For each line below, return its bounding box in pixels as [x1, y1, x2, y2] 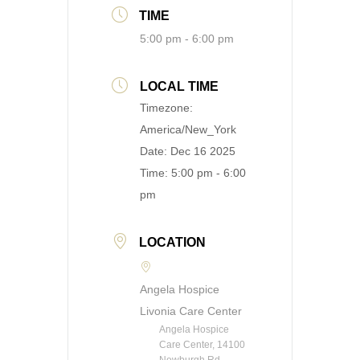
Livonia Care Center [140, 305, 242, 318]
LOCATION [139, 235, 206, 250]
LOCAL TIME [140, 80, 219, 94]
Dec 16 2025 [170, 145, 235, 158]
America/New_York [140, 123, 236, 137]
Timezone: [140, 101, 193, 115]
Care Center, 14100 [159, 339, 245, 351]
